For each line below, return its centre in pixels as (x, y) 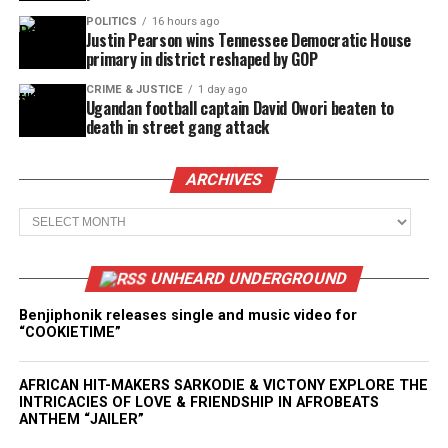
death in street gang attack (177, 127)
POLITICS (111, 21)
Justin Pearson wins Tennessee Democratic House (248, 40)
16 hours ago (185, 21)
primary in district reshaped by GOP (205, 59)
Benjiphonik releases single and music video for (187, 315)
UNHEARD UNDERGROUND (249, 278)
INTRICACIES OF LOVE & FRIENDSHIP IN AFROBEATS (198, 402)
